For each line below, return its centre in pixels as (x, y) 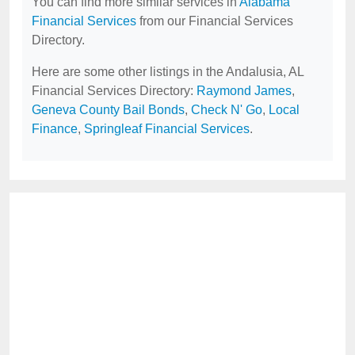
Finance (55, 129)
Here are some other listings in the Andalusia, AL (168, 72)
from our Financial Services (215, 21)
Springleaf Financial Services (167, 129)
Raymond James (244, 91)
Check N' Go (227, 110)
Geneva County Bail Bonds (108, 110)
